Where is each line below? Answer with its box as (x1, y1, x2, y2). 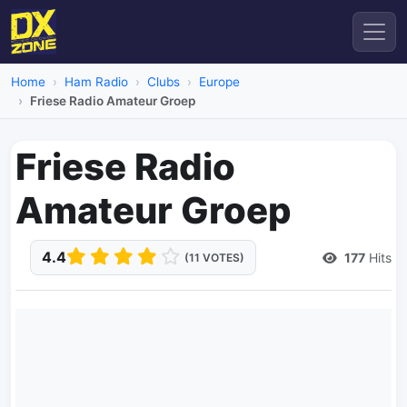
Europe (199, 74, 240, 89)
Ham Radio (65, 74, 128, 89)
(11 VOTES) (184, 251, 244, 264)
